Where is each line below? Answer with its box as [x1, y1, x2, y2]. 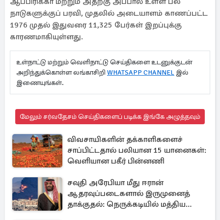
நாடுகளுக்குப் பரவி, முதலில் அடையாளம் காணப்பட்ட [10, 8, 208, 18]
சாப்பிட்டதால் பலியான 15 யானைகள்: [67, 145, 206, 155]
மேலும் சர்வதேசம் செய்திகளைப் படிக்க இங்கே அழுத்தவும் [20, 112, 200, 121]
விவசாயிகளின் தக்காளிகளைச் [67, 135, 183, 144]
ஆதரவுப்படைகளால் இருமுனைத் [67, 189, 190, 198]
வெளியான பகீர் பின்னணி [67, 156, 165, 166]
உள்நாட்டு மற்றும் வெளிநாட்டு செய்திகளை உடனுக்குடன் [16, 58, 192, 66]
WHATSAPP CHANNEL [107, 68, 174, 77]
